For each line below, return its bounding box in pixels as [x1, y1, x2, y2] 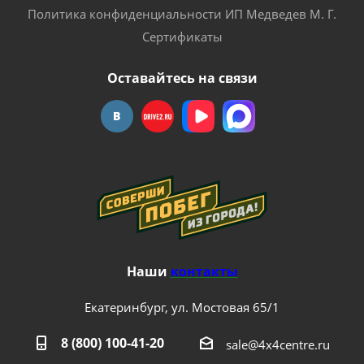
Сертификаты [141, 28, 223, 45]
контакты [170, 262, 238, 281]
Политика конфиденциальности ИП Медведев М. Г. [28, 6, 336, 23]
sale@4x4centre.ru [225, 336, 330, 353]
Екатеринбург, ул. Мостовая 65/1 [84, 299, 279, 316]
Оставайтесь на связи [106, 69, 258, 88]
